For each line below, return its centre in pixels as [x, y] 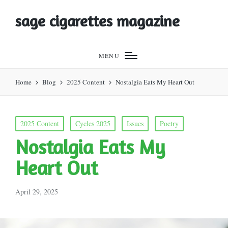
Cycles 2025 [93, 123]
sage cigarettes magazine [97, 21]
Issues [135, 123]
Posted [24, 121]
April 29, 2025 [37, 192]
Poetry [169, 123]
